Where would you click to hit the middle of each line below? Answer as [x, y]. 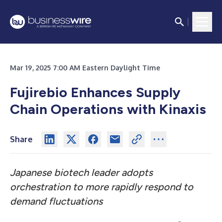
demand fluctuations [56, 201]
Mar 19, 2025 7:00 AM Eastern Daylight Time [85, 68]
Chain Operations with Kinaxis [108, 109]
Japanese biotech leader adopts [81, 172]
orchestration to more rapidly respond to [102, 187]
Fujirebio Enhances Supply [95, 92]
